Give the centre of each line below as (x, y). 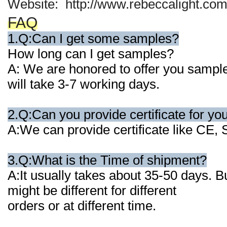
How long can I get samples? (91, 54)
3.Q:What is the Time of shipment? (107, 160)
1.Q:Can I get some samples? (93, 39)
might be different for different (94, 191)
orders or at (41, 206)
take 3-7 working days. (95, 84)
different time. (117, 206)
